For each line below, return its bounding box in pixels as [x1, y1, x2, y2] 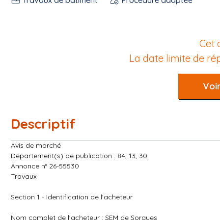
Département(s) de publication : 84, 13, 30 [11, 151, 147, 160]
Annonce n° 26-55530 [11, 162, 79, 170]
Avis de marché [11, 141, 61, 150]
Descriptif [11, 115, 76, 132]
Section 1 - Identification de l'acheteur [11, 192, 133, 201]
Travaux [11, 172, 37, 181]
